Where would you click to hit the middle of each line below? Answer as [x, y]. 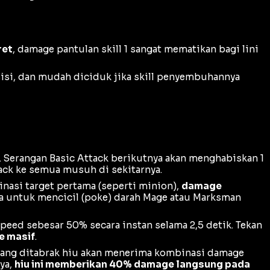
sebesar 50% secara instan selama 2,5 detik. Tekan [143, 225]
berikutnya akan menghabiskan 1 [186, 158]
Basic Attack [79, 158]
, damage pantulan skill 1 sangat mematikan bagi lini [136, 49]
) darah [125, 197]
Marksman [217, 197]
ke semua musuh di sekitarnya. [88, 169]
